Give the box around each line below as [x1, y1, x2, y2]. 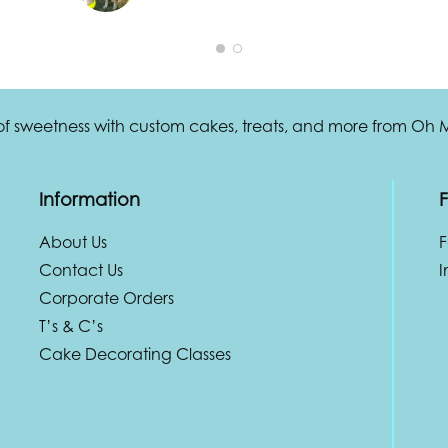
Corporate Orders [39, 287, 174, 308]
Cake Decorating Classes [39, 343, 231, 364]
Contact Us [39, 259, 123, 280]
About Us [39, 231, 107, 252]
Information [39, 187, 140, 210]
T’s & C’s [39, 315, 103, 336]
